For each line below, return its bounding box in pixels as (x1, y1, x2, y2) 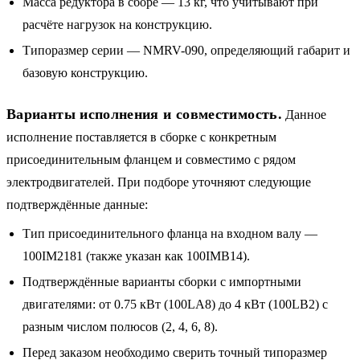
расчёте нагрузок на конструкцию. (22, 17, 212, 31)
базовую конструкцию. (22, 65, 148, 80)
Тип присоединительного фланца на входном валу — (22, 226, 317, 240)
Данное (281, 107, 326, 121)
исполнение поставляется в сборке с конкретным (6, 129, 276, 144)
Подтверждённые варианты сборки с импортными (22, 274, 301, 288)
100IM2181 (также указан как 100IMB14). (22, 248, 250, 263)
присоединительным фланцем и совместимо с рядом (6, 152, 296, 166)
